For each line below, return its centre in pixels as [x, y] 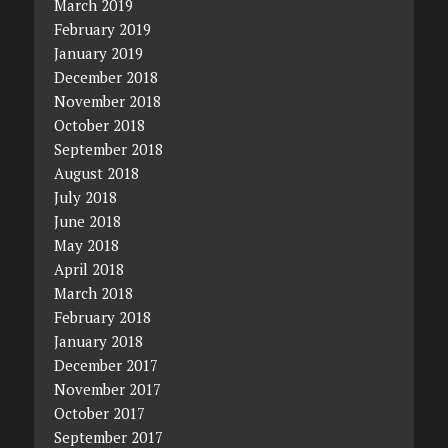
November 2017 [107, 388]
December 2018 [105, 76]
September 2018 [108, 148]
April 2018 [88, 268]
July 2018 [85, 196]
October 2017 [99, 412]
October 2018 [99, 124]
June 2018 [87, 220]
